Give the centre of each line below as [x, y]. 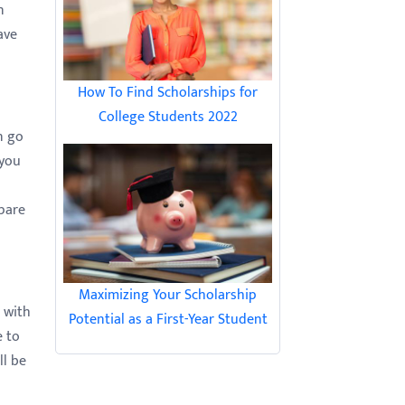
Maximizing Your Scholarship [168, 295]
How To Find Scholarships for [168, 93]
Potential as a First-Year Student [168, 320]
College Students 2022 [168, 117]
